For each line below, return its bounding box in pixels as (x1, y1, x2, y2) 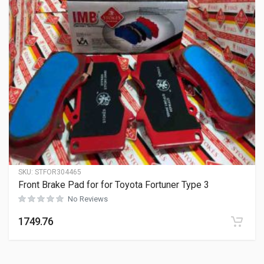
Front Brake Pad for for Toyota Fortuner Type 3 (18, 179, 209, 190)
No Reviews (68, 194, 108, 203)
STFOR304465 (35, 168, 81, 176)
